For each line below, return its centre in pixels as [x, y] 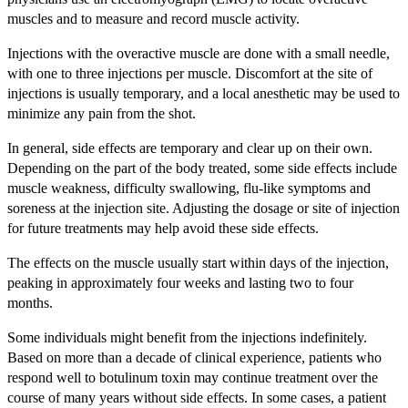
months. [30, 302]
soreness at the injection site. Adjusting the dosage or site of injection [204, 208]
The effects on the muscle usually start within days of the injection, [198, 262]
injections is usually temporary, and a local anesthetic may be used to [204, 93]
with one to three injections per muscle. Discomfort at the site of [190, 73]
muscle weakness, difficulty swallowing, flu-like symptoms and [189, 188]
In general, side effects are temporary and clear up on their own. [190, 148]
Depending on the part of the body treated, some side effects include [202, 168]
